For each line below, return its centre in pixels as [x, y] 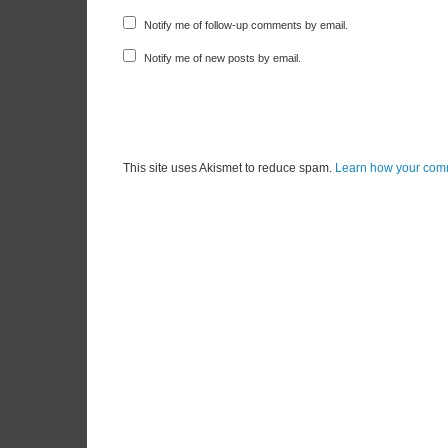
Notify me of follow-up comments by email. [246, 25]
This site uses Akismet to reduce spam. [229, 168]
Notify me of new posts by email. [223, 58]
